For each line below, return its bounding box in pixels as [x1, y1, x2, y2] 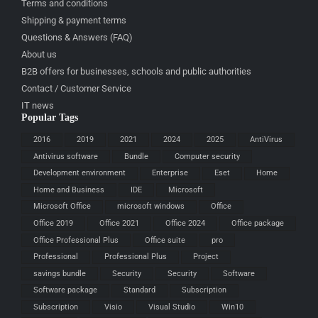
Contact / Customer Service [21, 83, 131, 94]
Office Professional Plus [33, 235, 119, 245]
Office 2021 [99, 218, 139, 228]
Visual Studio [148, 302, 195, 312]
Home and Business [33, 185, 104, 194]
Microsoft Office [33, 202, 91, 212]
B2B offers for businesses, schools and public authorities [21, 66, 251, 77]
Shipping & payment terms [21, 15, 126, 26]
